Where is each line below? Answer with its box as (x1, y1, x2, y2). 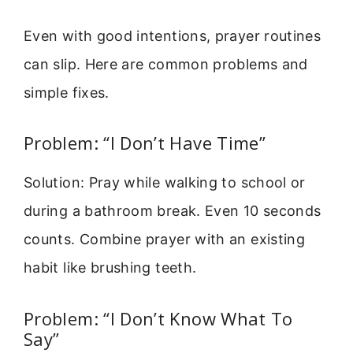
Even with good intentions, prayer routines (24, 27, 321, 44)
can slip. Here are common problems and (24, 55, 308, 72)
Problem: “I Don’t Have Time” (24, 131, 266, 155)
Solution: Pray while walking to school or (24, 174, 306, 191)
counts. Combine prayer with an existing (24, 231, 306, 248)
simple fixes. (24, 84, 110, 101)
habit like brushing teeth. (24, 259, 197, 277)
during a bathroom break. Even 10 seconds (24, 203, 321, 220)
